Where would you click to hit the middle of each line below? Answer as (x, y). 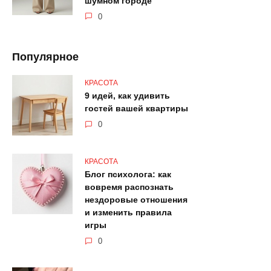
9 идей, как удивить (127, 96)
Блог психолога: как (128, 175)
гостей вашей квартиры (136, 109)
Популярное (45, 57)
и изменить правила (128, 213)
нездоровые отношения (136, 200)
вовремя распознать (129, 187)
